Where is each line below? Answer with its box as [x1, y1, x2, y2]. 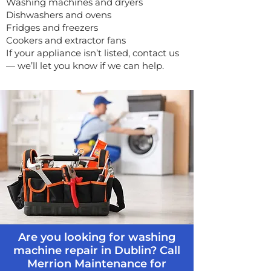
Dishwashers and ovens [6, 9, 111, 21]
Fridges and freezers [6, 22, 98, 33]
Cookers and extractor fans [6, 34, 126, 46]
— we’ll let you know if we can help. [6, 60, 164, 71]
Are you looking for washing [18, 230, 175, 244]
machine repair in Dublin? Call [13, 244, 180, 257]
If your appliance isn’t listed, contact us [6, 47, 179, 59]
